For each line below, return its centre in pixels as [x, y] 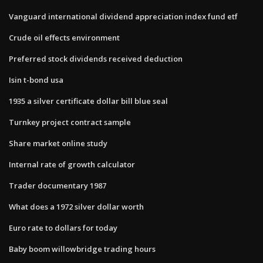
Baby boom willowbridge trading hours [82, 249]
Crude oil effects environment [64, 37]
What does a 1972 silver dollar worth [76, 206]
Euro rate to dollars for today [63, 227]
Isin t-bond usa [36, 80]
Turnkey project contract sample [70, 122]
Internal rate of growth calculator [72, 164]
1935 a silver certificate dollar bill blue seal [88, 101]
